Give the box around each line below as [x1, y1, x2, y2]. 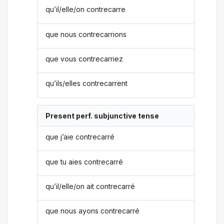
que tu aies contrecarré [45, 157, 123, 166]
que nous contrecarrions [45, 29, 127, 38]
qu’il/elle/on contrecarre [45, 5, 126, 14]
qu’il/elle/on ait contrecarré [45, 181, 135, 190]
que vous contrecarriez [45, 54, 123, 63]
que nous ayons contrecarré [45, 206, 140, 215]
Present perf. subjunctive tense [45, 111, 159, 120]
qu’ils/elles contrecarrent [45, 79, 128, 88]
